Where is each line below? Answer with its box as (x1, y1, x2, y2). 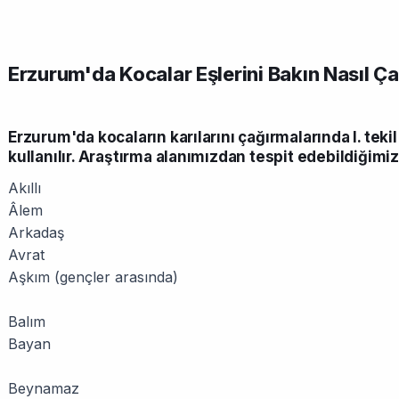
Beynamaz (8, 379, 79, 397)
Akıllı (8, 179, 41, 197)
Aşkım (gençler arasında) (8, 268, 178, 286)
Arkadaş (8, 224, 64, 241)
